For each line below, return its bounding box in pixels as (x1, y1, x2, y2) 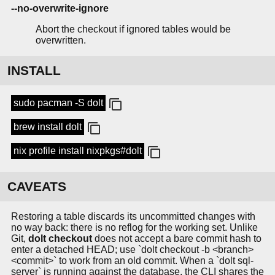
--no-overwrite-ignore (11, 3, 109, 14)
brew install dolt (14, 122, 82, 133)
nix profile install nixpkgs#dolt (14, 145, 142, 157)
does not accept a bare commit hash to (92, 233, 261, 244)
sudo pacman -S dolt (14, 98, 103, 109)
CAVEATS (7, 179, 66, 194)
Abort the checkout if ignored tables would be (36, 24, 231, 35)
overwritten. (36, 35, 86, 46)
